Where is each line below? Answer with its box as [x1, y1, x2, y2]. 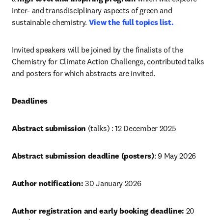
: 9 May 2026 [154, 151, 198, 161]
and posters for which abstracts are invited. [12, 68, 155, 78]
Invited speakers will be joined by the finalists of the [12, 45, 183, 55]
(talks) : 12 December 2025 [87, 123, 176, 133]
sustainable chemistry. [12, 17, 89, 27]
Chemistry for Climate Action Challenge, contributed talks [12, 56, 204, 66]
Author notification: [12, 178, 83, 188]
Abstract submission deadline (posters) [12, 151, 154, 161]
